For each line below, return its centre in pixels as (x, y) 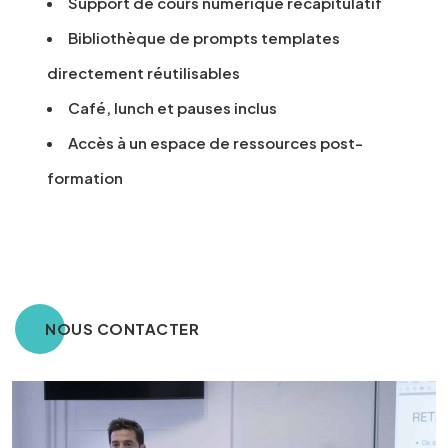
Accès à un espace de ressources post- (215, 143)
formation (85, 178)
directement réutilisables (143, 73)
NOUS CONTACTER (122, 329)
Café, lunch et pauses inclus (172, 108)
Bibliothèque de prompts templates (204, 38)
